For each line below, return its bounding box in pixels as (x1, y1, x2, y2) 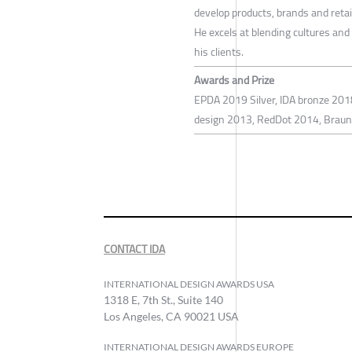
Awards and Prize (194, 70, 274, 91)
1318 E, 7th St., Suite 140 (104, 293, 223, 307)
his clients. (194, 42, 244, 63)
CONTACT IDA (104, 239, 165, 260)
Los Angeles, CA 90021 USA (104, 310, 239, 324)
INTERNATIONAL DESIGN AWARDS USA (104, 278, 274, 291)
